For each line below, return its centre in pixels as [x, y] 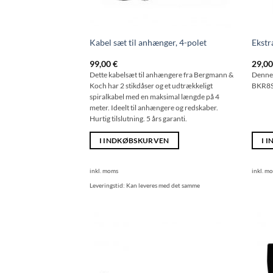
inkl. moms [104, 171]
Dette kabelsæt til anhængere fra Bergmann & [161, 74]
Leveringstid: [108, 186]
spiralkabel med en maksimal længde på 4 [154, 96]
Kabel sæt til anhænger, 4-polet [148, 42]
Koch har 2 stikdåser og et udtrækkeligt [151, 85]
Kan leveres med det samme [163, 186]
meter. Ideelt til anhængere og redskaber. [154, 107]
